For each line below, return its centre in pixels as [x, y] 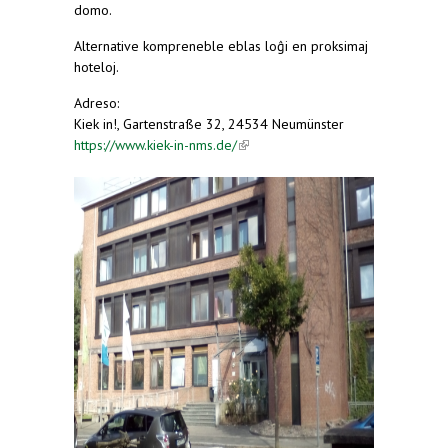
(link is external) [284, 145]
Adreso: [96, 103]
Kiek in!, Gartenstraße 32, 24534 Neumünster [209, 124]
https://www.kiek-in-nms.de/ [155, 145]
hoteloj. [96, 67]
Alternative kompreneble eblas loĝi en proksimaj [221, 46]
